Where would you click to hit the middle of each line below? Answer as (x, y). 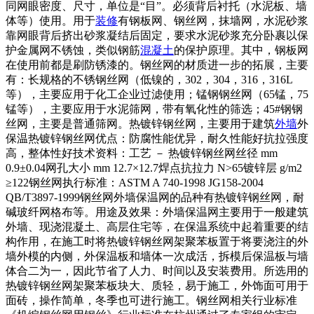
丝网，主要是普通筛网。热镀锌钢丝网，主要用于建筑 (140, 124)
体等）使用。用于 (50, 21)
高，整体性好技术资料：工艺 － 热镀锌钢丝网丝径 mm (142, 153)
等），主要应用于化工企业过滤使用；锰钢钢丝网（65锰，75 (157, 94)
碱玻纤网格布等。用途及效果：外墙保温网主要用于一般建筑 (157, 212)
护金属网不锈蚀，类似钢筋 (73, 50)
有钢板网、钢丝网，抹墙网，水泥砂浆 (213, 21)
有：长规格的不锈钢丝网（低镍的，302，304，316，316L (149, 80)
